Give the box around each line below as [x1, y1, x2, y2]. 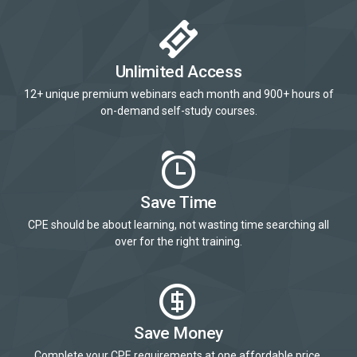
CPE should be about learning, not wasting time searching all [28, 218, 329, 231]
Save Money [134, 324, 223, 343]
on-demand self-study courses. [100, 104, 257, 117]
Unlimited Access [115, 62, 242, 81]
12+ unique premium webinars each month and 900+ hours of [23, 88, 334, 100]
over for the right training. [115, 235, 242, 248]
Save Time [139, 193, 218, 212]
